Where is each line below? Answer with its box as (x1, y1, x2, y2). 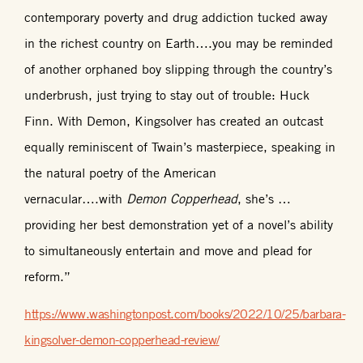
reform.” (24, 267, 70, 284)
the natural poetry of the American (24, 164, 216, 181)
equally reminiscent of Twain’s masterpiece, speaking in (24, 138, 335, 155)
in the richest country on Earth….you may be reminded (24, 34, 333, 51)
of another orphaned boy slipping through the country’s (24, 60, 332, 77)
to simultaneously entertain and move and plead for (24, 241, 312, 258)
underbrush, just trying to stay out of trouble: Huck (24, 86, 310, 103)
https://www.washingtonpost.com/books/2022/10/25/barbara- (24, 305, 345, 322)
